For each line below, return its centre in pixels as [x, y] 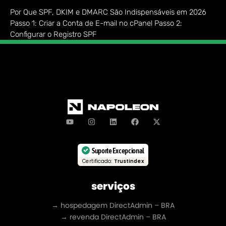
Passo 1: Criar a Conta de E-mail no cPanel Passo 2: [96, 23]
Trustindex [129, 161]
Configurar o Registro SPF [53, 35]
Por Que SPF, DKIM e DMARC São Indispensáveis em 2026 [108, 12]
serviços [113, 186]
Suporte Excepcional [118, 150]
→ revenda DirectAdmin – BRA [113, 217]
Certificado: [98, 161]
